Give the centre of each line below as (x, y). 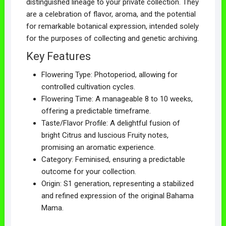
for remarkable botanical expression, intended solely (112, 26)
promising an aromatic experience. (98, 147)
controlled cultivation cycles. (88, 87)
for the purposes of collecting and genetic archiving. (112, 38)
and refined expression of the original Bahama (117, 195)
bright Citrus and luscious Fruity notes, (105, 135)
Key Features (58, 56)
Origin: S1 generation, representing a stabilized (117, 183)
